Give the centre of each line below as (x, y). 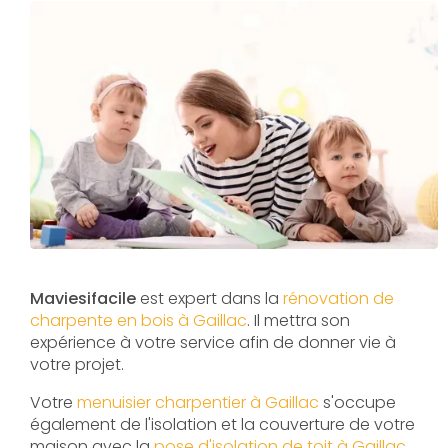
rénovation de (338, 298)
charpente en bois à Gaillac (138, 320)
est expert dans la (211, 298)
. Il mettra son (298, 320)
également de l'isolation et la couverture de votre (222, 424)
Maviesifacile (85, 298)
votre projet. (77, 364)
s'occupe (357, 402)
